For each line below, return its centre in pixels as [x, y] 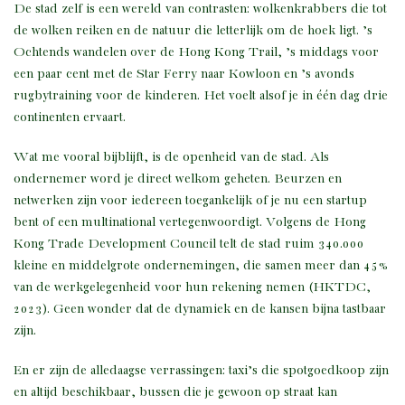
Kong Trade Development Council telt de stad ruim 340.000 [189, 244]
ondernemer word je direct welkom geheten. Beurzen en [178, 179]
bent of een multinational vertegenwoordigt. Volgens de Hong [190, 222]
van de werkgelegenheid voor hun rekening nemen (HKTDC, [192, 287]
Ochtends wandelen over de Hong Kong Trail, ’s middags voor [196, 52]
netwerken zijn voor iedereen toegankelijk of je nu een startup [190, 201]
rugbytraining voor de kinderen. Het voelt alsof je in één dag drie [201, 96]
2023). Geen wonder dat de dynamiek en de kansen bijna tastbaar [200, 309]
